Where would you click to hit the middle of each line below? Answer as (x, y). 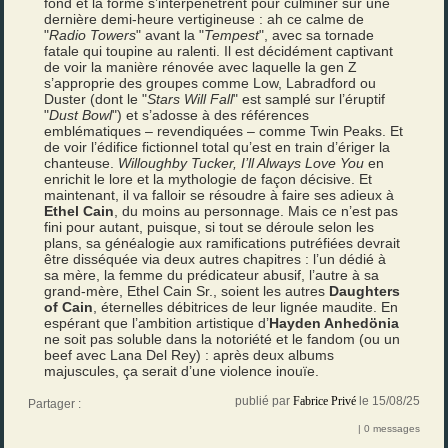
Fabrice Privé (324, 401)
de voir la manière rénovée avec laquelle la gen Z (201, 67)
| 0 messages (388, 428)
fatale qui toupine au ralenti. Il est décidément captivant (219, 51)
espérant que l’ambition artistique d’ (157, 323)
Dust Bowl (81, 115)
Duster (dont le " (96, 99)
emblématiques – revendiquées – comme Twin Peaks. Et (224, 131)
